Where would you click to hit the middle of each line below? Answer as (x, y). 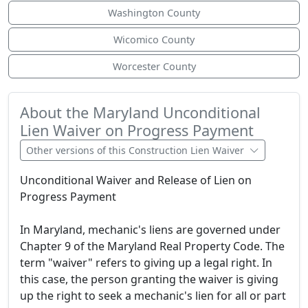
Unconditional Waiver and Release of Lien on (136, 180)
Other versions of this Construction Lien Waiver (136, 151)
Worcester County (154, 67)
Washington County (154, 13)
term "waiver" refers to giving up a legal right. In (146, 263)
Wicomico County (154, 40)
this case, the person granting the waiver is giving (149, 279)
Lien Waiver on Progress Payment (137, 131)
